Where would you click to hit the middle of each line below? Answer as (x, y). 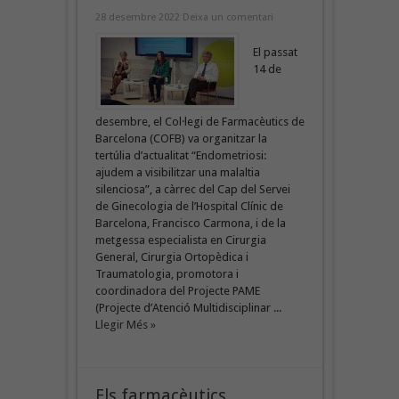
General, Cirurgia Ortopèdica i (171, 256)
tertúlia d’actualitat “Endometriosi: (180, 155)
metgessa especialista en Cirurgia (180, 240)
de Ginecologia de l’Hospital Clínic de (189, 206)
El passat (275, 52)
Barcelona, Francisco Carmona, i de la (190, 223)
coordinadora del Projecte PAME (177, 290)
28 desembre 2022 (138, 17)
